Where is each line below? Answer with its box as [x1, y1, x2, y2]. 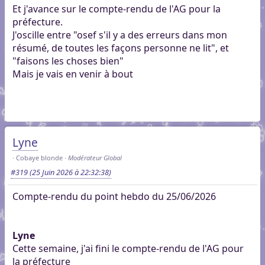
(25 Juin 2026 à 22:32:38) [27, 167, 111, 178]
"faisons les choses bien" [12, 54, 124, 67]
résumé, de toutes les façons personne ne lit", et [12, 41, 229, 54]
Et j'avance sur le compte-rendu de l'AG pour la [12, 2, 221, 15]
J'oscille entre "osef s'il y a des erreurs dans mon [12, 28, 227, 41]
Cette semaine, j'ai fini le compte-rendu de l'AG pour [12, 241, 244, 255]
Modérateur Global [67, 153, 122, 163]
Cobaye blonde [15, 153, 63, 163]
